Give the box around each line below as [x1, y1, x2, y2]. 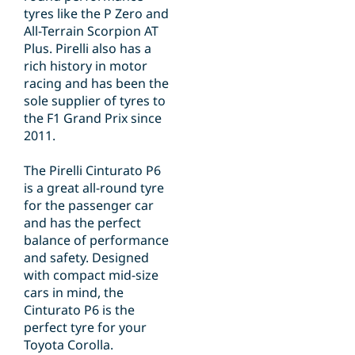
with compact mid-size [24, 266, 158, 284]
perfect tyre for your [24, 319, 147, 337]
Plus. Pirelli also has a [24, 40, 151, 58]
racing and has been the [24, 74, 169, 93]
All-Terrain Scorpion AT [24, 22, 158, 40]
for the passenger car [24, 197, 154, 215]
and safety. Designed [24, 249, 149, 267]
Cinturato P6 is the [24, 301, 135, 319]
